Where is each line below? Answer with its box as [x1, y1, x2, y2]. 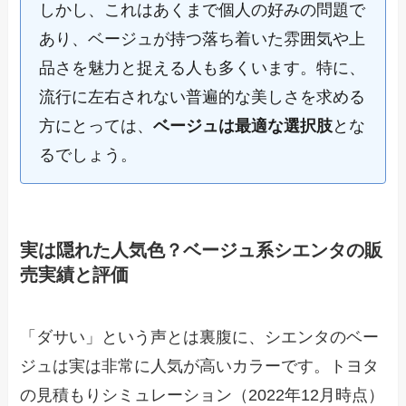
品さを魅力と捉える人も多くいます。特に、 [39, 59, 366, 78]
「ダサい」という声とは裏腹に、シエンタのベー [20, 327, 380, 346]
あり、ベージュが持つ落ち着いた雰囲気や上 [39, 30, 366, 49]
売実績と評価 [20, 264, 130, 285]
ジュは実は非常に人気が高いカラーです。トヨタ [20, 356, 380, 375]
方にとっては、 [39, 117, 154, 136]
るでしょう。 [39, 146, 138, 165]
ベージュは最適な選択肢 [153, 117, 333, 136]
